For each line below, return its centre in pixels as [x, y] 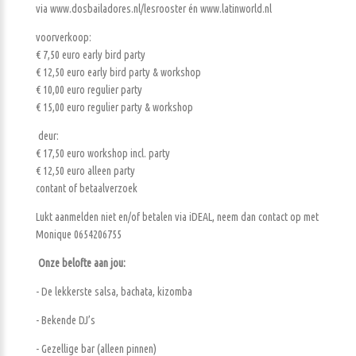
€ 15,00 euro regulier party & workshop [114, 108]
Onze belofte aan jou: [82, 263]
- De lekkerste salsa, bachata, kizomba [114, 292]
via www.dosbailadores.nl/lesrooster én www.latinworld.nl [154, 9]
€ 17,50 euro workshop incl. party [103, 154]
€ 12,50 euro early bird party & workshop [118, 73]
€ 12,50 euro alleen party [85, 171]
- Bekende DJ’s [66, 321]
